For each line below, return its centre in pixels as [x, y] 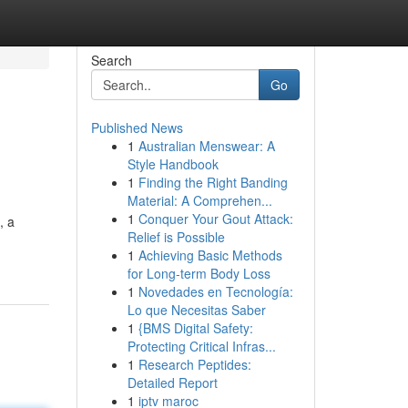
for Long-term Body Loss [199, 273]
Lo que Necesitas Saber [196, 310]
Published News [137, 127]
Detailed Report [172, 382]
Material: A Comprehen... [199, 200]
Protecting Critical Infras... [201, 346]
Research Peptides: [194, 364]
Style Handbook [173, 164]
